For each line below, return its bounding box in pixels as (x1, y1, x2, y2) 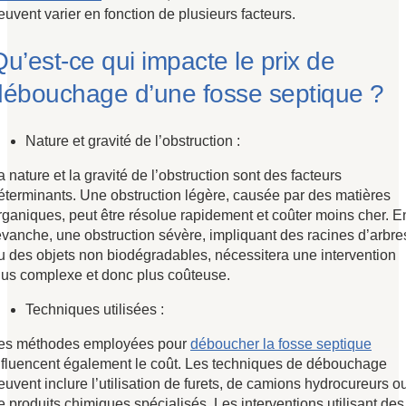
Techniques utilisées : (25, 301, 164, 317)
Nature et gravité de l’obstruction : (25, 132, 240, 149)
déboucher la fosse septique (190, 335, 372, 352)
